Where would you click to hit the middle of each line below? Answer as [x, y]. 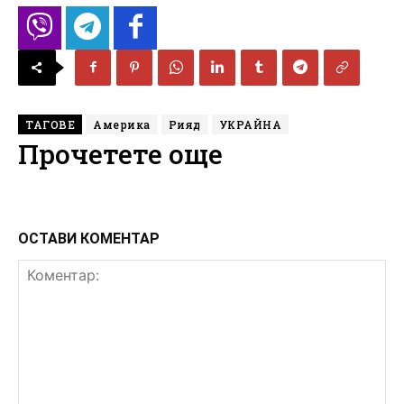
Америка [122, 124]
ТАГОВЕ [50, 124]
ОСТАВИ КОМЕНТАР [89, 238]
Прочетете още [120, 153]
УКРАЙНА [250, 124]
